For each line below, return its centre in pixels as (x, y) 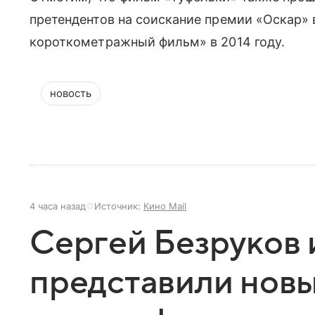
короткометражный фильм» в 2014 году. (157, 42)
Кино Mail (165, 206)
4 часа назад (58, 206)
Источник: (119, 206)
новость (71, 93)
